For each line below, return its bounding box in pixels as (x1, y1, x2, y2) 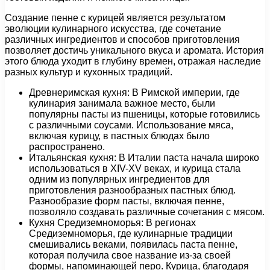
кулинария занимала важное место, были (29, 98, 215, 109)
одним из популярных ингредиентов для (29, 174, 210, 185)
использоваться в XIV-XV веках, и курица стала (29, 163, 240, 174)
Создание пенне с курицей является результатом (5, 13, 225, 24)
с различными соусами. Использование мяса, (29, 120, 233, 131)
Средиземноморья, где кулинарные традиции (29, 228, 233, 239)
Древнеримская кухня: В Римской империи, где (29, 87, 240, 98)
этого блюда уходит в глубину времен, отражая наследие (5, 56, 261, 67)
